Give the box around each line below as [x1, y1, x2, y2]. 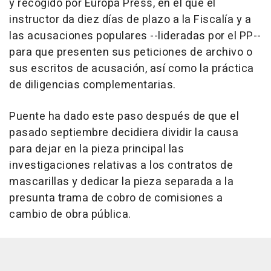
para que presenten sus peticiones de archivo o [9, 44, 252, 61]
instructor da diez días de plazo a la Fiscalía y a [9, 11, 251, 28]
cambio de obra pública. [9, 206, 131, 223]
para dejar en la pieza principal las [9, 141, 184, 158]
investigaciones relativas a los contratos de [9, 157, 233, 174]
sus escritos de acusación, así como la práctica [9, 60, 254, 77]
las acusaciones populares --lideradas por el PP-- [9, 28, 261, 45]
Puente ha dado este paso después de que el [9, 108, 239, 125]
